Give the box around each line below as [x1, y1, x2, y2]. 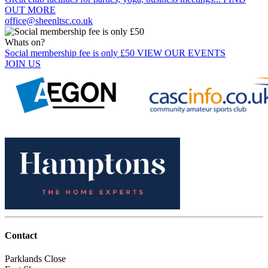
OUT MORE [5, 4, 56, 15]
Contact [5, 230, 37, 241]
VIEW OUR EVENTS [137, 47, 226, 58]
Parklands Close [5, 254, 66, 264]
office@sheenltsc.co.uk [5, 15, 93, 26]
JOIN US [5, 58, 41, 69]
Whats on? [5, 36, 45, 47]
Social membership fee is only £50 [5, 47, 137, 58]
